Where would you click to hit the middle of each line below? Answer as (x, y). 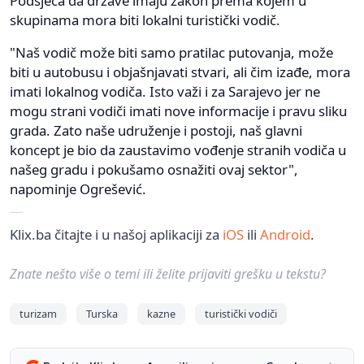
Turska (102, 313)
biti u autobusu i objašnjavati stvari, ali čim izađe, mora (180, 71)
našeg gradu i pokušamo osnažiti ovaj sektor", (154, 169)
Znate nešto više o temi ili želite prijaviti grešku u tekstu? (168, 273)
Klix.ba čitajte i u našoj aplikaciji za (116, 234)
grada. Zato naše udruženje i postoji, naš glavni (156, 130)
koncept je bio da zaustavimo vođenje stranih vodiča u (178, 149)
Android (285, 234)
